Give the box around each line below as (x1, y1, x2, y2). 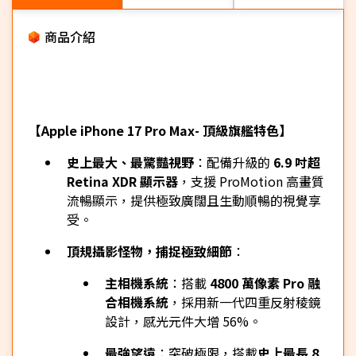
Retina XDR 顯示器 (67, 172, 178, 191)
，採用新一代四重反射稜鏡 (168, 292, 321, 311)
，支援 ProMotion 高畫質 (178, 172, 324, 191)
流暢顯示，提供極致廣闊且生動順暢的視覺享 (67, 191, 321, 210)
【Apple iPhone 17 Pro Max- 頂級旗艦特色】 (29, 121, 292, 140)
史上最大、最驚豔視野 (67, 153, 194, 172)
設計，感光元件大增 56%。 (105, 311, 261, 331)
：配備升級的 (194, 153, 273, 172)
